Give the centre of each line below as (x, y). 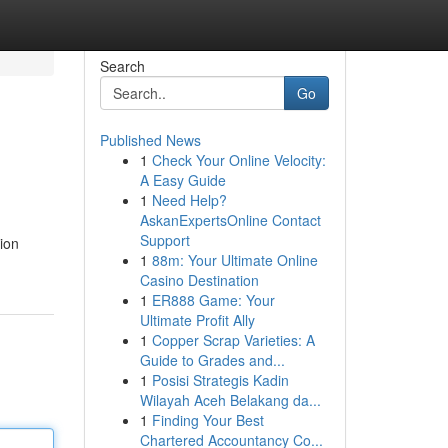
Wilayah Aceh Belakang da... (230, 400)
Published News (150, 140)
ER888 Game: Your (213, 300)
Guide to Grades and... (212, 360)
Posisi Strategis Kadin (220, 380)
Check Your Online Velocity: (238, 160)
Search (122, 66)
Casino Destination (199, 280)
